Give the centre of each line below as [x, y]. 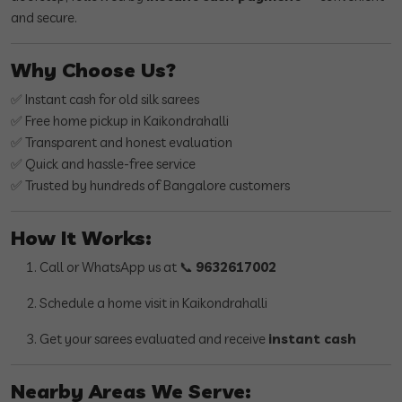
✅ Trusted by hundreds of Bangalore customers [150, 186]
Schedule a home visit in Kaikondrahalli [153, 303]
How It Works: [81, 238]
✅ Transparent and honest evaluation [122, 143]
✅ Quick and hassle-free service [103, 164]
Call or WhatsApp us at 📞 [118, 267]
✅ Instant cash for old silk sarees [105, 100]
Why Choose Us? [93, 70]
